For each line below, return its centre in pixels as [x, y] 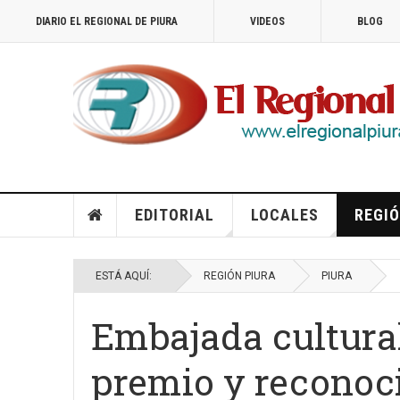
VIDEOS [267, 21]
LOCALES [284, 215]
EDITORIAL [174, 215]
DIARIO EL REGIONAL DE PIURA [107, 21]
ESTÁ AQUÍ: [126, 276]
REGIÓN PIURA [239, 276]
